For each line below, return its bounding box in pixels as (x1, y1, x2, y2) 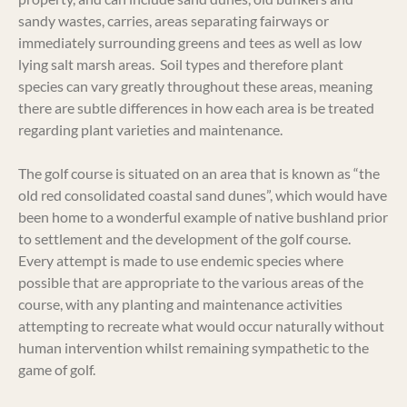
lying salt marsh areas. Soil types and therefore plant (18, 55, 343, 73)
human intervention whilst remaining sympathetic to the (18, 339, 369, 356)
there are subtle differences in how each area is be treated (18, 99, 374, 116)
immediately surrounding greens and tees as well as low (18, 34, 362, 51)
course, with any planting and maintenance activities (18, 295, 342, 313)
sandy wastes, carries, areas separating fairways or (18, 12, 329, 29)
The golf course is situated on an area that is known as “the (18, 164, 380, 182)
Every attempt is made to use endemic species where (18, 252, 343, 269)
